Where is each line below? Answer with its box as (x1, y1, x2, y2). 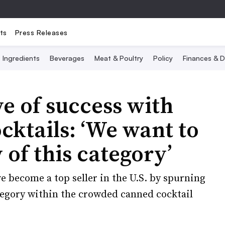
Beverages (50, 54, 84, 62)
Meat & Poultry (94, 54, 143, 62)
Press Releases (15, 28, 68, 37)
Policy (153, 54, 173, 62)
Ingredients (3, 54, 40, 62)
